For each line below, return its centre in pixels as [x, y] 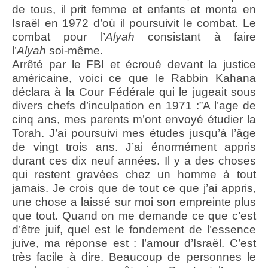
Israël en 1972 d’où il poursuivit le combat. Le [134, 23]
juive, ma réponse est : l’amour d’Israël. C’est [134, 243]
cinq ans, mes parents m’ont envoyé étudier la [134, 120]
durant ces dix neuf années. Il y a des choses [134, 161]
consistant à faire [195, 37]
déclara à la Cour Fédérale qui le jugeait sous [134, 92]
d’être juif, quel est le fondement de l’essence [134, 230]
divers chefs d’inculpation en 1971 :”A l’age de [134, 106]
